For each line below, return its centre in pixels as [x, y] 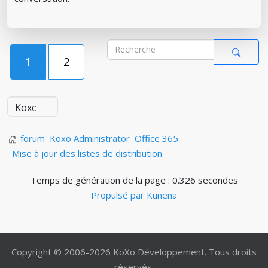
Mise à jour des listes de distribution [87, 153]
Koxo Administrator [90, 138]
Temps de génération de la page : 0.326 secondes [134, 180]
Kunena [162, 195]
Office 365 [156, 138]
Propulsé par [119, 195]
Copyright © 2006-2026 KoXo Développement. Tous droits [134, 252]
